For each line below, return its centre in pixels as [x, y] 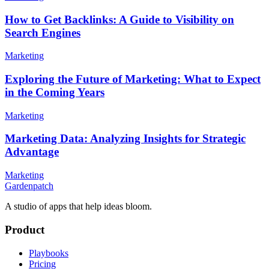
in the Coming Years [55, 92]
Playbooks [49, 253]
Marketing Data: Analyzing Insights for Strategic [125, 139]
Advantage [32, 152]
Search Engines [43, 32]
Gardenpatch [29, 186]
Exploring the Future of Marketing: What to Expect [133, 79]
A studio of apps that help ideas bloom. [78, 207]
